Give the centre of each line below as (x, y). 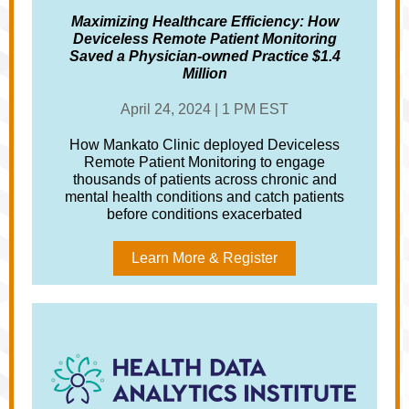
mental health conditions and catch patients (204, 197)
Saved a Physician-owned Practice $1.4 (204, 56)
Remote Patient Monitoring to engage (204, 162)
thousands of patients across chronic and (204, 179)
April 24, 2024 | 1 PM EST (204, 109)
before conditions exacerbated (204, 214)
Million (204, 73)
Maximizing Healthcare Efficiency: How (204, 21)
